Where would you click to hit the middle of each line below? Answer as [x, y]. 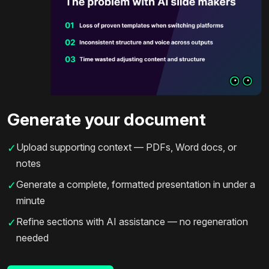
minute [31, 200]
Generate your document [107, 119]
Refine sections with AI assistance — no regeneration [132, 221]
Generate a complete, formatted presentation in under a [136, 184]
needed [32, 237]
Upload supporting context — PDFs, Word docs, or [126, 147]
